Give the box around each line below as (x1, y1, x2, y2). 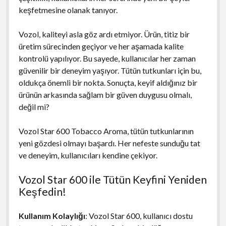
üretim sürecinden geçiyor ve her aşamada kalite (18, 41, 184, 51)
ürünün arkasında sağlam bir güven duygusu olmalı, (18, 89, 192, 99)
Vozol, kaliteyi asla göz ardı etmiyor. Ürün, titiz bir (18, 29, 190, 39)
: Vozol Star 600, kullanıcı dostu (85, 210, 193, 220)
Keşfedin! (18, 185, 66, 198)
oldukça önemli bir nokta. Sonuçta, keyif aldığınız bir (18, 77, 197, 87)
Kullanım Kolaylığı (18, 210, 85, 220)
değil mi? (18, 101, 49, 111)
